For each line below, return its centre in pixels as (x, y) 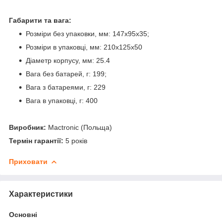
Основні (23, 214)
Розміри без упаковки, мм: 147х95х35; (87, 33)
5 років (75, 140)
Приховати (28, 161)
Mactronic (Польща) (80, 127)
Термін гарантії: (36, 140)
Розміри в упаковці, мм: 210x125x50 (84, 47)
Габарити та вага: (40, 20)
